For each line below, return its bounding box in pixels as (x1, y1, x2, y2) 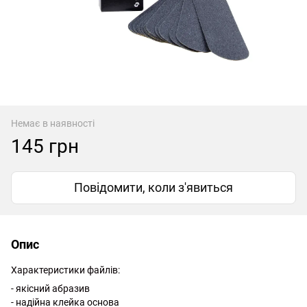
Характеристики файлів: (11, 264, 120, 275)
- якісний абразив (11, 282, 90, 294)
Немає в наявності (11, 117, 95, 129)
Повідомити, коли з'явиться (74, 180, 233, 195)
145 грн (11, 134, 79, 158)
